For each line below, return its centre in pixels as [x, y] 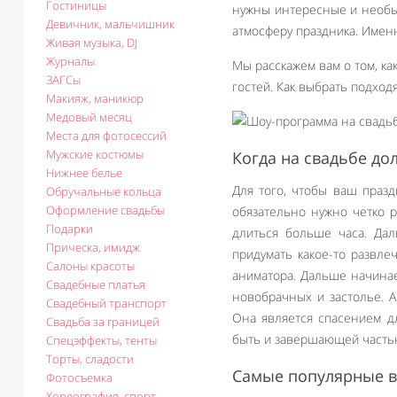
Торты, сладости [90, 359]
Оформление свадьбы [105, 210]
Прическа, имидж [93, 247]
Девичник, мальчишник [110, 24]
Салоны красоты [90, 266]
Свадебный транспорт [106, 303]
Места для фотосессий [106, 136]
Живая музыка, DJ [92, 43]
